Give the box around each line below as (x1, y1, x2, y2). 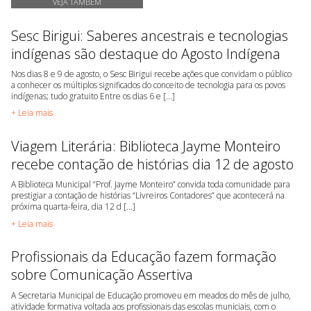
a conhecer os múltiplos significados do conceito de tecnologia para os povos (11, 78, 285, 91)
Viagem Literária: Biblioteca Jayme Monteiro (11, 136, 280, 155)
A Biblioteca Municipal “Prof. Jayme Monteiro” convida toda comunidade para (11, 178, 290, 191)
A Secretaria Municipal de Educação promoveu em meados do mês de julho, (11, 289, 291, 301)
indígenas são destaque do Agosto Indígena (11, 44, 280, 63)
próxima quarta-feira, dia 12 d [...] (11, 201, 135, 213)
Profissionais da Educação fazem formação (11, 247, 276, 267)
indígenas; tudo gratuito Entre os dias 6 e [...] (11, 90, 175, 102)
